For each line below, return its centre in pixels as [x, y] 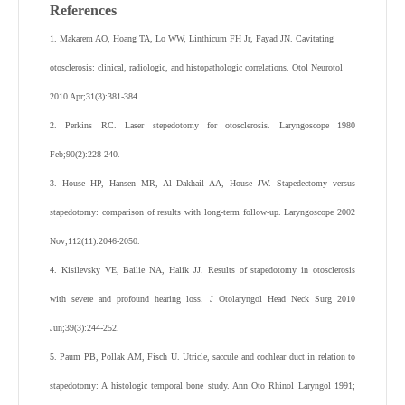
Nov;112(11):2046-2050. [95, 241]
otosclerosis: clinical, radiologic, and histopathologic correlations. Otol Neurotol [196, 68]
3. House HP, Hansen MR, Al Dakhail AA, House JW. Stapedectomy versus [202, 184]
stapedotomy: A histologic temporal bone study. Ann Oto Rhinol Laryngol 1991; [202, 386]
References [83, 11]
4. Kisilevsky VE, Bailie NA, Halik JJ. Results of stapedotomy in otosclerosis [202, 270]
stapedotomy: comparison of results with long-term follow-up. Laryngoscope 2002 [202, 212]
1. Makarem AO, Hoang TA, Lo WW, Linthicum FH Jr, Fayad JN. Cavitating [192, 39]
